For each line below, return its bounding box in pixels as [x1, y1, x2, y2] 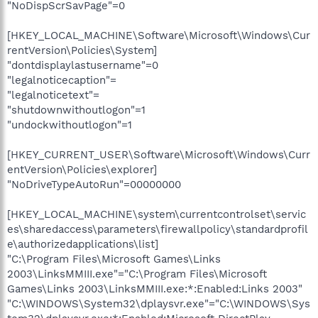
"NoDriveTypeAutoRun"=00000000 [7, 177, 181, 191]
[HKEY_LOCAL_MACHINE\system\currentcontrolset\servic [7, 207, 306, 221]
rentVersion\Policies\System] [7, 43, 157, 57]
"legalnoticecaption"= [7, 73, 116, 87]
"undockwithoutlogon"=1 [7, 118, 132, 131]
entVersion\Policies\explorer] [7, 163, 157, 176]
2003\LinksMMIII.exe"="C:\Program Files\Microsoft [7, 267, 267, 280]
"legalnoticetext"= [7, 88, 99, 102]
